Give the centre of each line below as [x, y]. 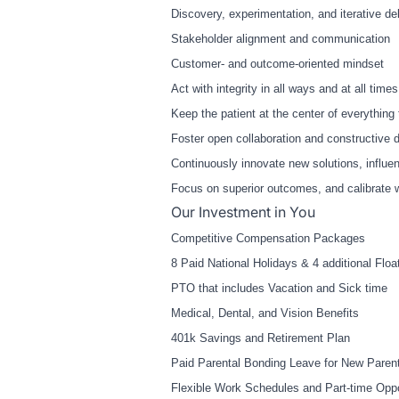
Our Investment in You [243, 212]
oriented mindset [341, 64]
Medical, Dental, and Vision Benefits [265, 313]
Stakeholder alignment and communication [281, 39]
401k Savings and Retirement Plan [261, 338]
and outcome [260, 64]
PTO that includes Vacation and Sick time [279, 289]
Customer [196, 64]
